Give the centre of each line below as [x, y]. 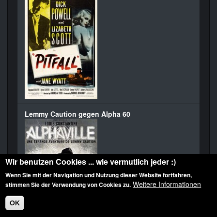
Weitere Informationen [167, 184]
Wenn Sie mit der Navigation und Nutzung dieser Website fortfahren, [99, 175]
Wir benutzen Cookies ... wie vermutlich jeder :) [91, 162]
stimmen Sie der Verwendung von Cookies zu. [68, 185]
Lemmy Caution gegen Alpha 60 [77, 114]
